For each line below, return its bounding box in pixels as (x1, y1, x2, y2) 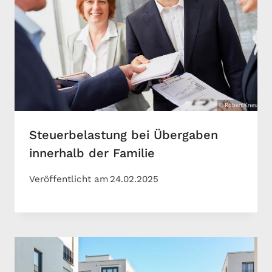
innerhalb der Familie (29, 146, 155, 161)
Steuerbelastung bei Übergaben (29, 127, 218, 143)
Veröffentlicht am (29, 173, 108, 185)
